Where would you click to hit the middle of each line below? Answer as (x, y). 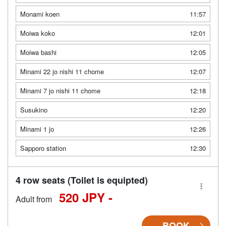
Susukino (34, 109)
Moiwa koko (38, 33)
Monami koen (40, 14)
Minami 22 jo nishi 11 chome (62, 71)
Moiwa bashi (38, 52)
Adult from (34, 199)
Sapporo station (43, 148)
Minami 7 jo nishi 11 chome (60, 90)
